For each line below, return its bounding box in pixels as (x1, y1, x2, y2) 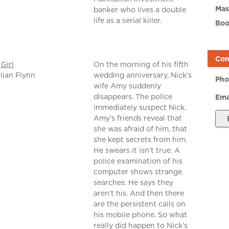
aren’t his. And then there (94, 188, 185, 199)
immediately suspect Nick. (94, 102, 187, 113)
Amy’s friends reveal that (94, 113, 182, 124)
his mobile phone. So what (94, 210, 188, 220)
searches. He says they (94, 177, 174, 188)
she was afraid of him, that (94, 124, 188, 134)
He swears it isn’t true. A (94, 145, 180, 156)
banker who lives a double (94, 5, 187, 15)
